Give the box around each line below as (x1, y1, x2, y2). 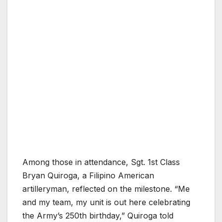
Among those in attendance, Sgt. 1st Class (22, 157, 180, 167)
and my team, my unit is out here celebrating (22, 197, 190, 208)
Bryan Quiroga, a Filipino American (22, 170, 154, 181)
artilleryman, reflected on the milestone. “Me (22, 184, 190, 194)
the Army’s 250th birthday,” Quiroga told (22, 211, 173, 221)
